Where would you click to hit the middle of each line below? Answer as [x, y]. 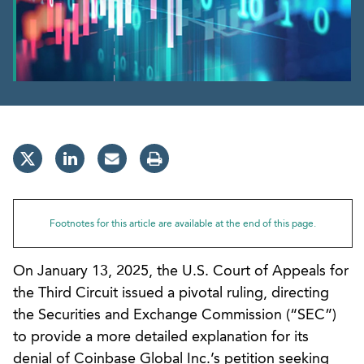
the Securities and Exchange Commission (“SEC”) [175, 315]
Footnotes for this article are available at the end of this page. [183, 224]
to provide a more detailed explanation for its [161, 337]
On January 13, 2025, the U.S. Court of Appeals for [181, 271]
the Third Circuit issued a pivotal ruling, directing [171, 293]
